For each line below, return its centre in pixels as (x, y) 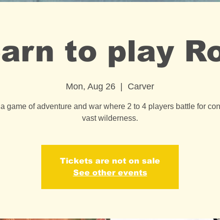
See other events (110, 173)
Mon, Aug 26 (91, 86)
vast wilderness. (110, 118)
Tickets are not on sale (110, 161)
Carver (141, 86)
